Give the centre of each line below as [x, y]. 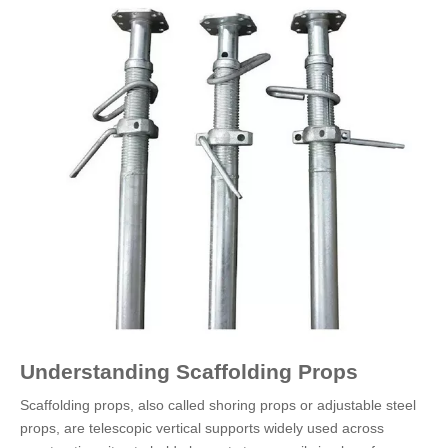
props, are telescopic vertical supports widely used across [202, 428]
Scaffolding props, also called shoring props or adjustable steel [218, 405]
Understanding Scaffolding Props [189, 371]
